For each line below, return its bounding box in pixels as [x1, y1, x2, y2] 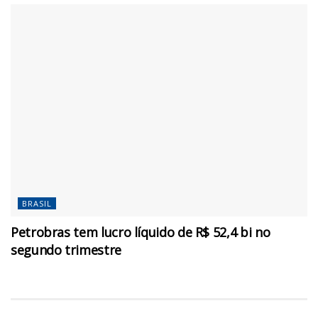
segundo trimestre [11, 241, 121, 259]
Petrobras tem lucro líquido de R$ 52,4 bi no [11, 224, 270, 241]
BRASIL [22, 198, 52, 209]
